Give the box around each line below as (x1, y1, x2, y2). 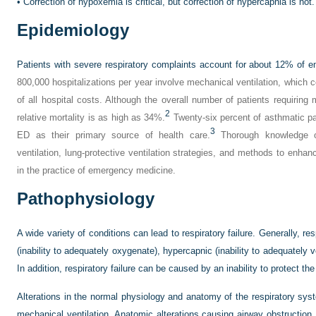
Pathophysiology (17, 189, 154, 208)
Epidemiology (17, 20, 129, 39)
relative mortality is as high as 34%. (17, 112, 166, 123)
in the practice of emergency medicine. (17, 165, 176, 176)
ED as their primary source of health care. (17, 130, 210, 140)
